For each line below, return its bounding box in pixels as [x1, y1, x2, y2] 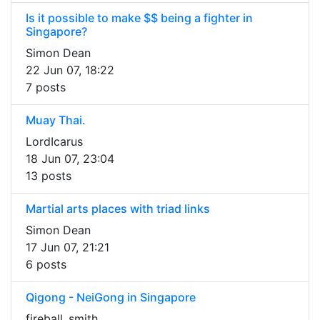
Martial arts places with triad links [26, 201, 210, 216]
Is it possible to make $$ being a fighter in [26, 11, 253, 26]
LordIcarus [26, 134, 83, 149]
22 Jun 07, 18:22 [26, 63, 114, 78]
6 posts [26, 257, 66, 272]
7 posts [26, 80, 66, 95]
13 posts [26, 169, 71, 184]
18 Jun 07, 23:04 [26, 151, 114, 166]
